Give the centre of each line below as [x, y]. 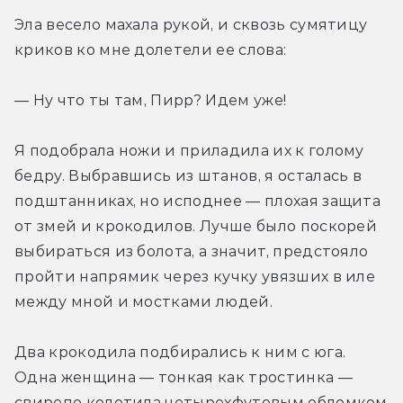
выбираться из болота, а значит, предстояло [192, 251]
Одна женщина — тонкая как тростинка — [184, 377]
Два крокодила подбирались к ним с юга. [180, 352]
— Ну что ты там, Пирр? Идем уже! [151, 100]
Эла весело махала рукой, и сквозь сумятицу [191, 24]
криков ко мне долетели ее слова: [151, 49]
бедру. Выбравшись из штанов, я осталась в [188, 175]
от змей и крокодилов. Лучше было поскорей [196, 226]
